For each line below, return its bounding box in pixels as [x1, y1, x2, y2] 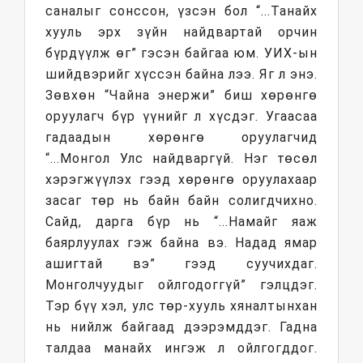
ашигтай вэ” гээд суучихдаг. [45, 256, 318, 272]
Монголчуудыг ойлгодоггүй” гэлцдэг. [45, 277, 318, 293]
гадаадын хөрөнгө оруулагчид [45, 130, 318, 146]
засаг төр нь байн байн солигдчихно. [45, 193, 318, 209]
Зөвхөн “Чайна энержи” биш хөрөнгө [45, 88, 318, 104]
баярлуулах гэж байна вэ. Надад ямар [45, 235, 318, 251]
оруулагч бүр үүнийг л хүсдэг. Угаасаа [45, 109, 318, 125]
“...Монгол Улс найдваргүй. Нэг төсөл [45, 151, 318, 167]
